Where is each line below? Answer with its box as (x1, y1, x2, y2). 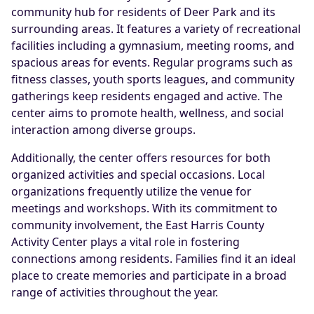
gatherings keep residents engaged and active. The (11, 88, 282, 104)
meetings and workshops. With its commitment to (11, 200, 278, 216)
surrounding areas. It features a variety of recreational (11, 21, 301, 36)
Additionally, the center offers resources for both (11, 150, 271, 165)
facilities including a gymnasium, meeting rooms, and (11, 38, 294, 53)
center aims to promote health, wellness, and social (11, 105, 284, 121)
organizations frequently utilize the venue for (11, 184, 252, 199)
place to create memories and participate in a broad (11, 268, 287, 283)
